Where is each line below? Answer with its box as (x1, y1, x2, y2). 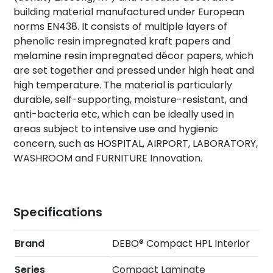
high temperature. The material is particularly (13, 77, 233, 92)
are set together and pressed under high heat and (13, 63, 255, 77)
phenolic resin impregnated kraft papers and (13, 34, 231, 48)
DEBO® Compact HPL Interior (112, 236, 250, 250)
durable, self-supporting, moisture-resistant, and (13, 92, 248, 107)
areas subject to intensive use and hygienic (13, 121, 219, 136)
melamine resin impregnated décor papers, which (13, 48, 254, 63)
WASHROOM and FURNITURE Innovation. (13, 151, 203, 165)
